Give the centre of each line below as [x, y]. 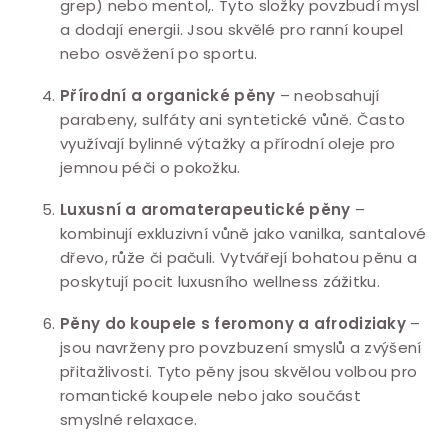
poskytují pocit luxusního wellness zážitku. [220, 281]
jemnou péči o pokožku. [150, 167]
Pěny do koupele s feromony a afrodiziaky [233, 323]
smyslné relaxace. [129, 419]
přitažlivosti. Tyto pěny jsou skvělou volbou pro [239, 371]
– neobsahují [327, 95]
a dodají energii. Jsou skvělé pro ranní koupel [232, 29]
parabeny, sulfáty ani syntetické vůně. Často [233, 119]
